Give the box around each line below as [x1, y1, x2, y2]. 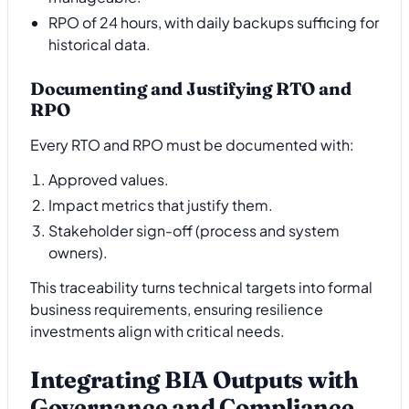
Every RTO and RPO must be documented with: [30, 134, 354, 154]
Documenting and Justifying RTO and [30, 78, 351, 100]
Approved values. [48, 169, 169, 189]
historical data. [48, 34, 151, 54]
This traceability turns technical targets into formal [30, 278, 372, 298]
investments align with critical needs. [30, 321, 285, 341]
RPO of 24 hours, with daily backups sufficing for [48, 12, 379, 32]
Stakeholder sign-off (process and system [48, 220, 340, 240]
